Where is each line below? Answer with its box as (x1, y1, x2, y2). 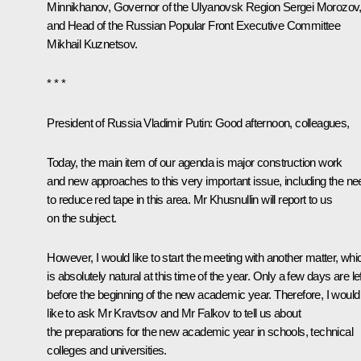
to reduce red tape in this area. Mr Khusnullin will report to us (47, 192, 332, 206)
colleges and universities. (47, 342, 167, 357)
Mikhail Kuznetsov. (47, 36, 138, 51)
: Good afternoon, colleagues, (210, 115, 350, 130)
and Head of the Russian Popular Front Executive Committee (47, 18, 341, 32)
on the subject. (47, 210, 117, 225)
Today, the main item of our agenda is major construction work (47, 155, 342, 169)
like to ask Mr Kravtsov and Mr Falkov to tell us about (47, 305, 301, 320)
